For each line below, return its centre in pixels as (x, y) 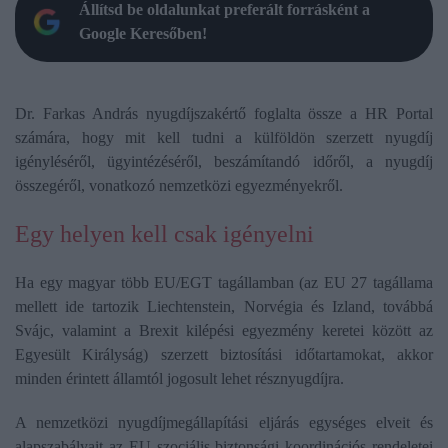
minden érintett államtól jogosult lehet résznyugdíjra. (181, 379)
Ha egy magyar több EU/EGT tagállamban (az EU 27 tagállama (224, 283)
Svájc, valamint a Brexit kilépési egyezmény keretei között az (224, 331)
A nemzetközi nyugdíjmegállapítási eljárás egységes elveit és (224, 423)
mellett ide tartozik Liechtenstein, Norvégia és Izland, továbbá (224, 307)
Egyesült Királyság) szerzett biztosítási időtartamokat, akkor (224, 355)
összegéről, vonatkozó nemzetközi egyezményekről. (179, 186)
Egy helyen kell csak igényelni (164, 234)
